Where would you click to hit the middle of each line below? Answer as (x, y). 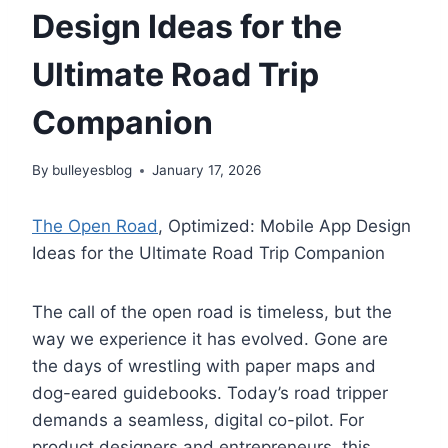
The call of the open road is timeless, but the (212, 312)
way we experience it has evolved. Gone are (210, 339)
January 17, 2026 (207, 170)
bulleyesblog (92, 170)
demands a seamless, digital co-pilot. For (198, 420)
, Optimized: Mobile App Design (284, 226)
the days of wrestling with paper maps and (204, 366)
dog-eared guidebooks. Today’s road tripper (210, 393)
